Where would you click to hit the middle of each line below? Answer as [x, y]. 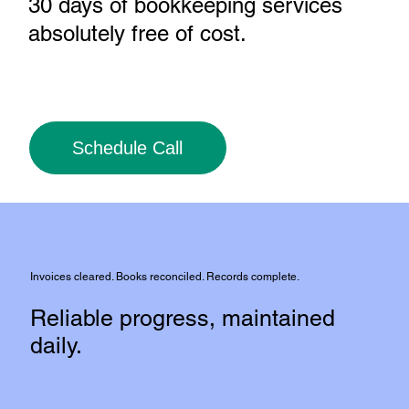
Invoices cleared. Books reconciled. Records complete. [165, 276]
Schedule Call [127, 148]
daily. [57, 345]
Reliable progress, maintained [183, 318]
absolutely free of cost [134, 34]
